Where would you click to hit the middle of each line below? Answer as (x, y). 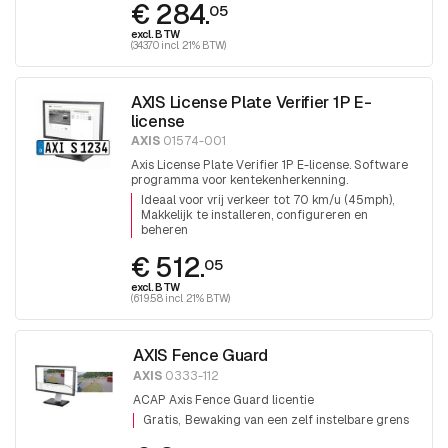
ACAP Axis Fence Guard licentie (224, 399)
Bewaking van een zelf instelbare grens (297, 419)
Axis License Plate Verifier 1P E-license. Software (269, 165)
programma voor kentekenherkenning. (239, 180)
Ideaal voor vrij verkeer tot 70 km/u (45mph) (266, 200)
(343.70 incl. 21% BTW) (179, 44)
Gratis (160, 419)
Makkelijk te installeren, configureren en (254, 215)
